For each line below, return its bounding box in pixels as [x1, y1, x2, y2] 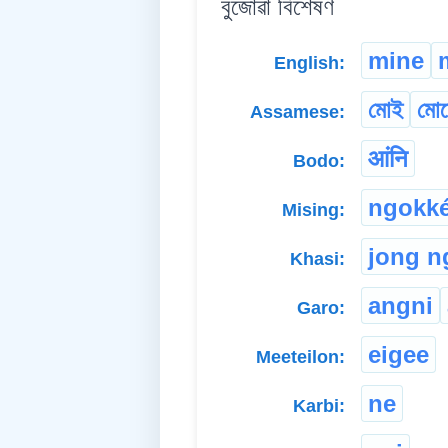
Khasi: [290, 249, 345, 270]
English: [274, 53, 345, 74]
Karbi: [293, 396, 345, 417]
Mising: [282, 200, 345, 221]
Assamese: [250, 102, 345, 123]
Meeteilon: [256, 347, 345, 368]
